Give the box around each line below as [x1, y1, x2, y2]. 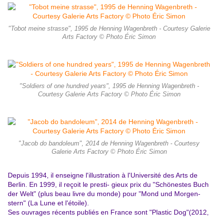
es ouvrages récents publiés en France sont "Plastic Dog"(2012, [12, 208, 209, 217]
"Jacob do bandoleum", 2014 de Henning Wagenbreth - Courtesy [18, 140, 200, 147]
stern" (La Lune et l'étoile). [8, 199, 89, 207]
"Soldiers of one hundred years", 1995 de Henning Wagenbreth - [19, 83, 199, 90]
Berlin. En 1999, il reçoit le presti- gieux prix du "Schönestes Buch [8, 181, 209, 189]
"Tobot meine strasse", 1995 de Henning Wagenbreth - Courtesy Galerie [8, 25, 210, 33]
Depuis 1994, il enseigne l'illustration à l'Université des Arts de [8, 171, 198, 180]
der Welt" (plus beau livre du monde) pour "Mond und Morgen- [8, 190, 200, 198]
